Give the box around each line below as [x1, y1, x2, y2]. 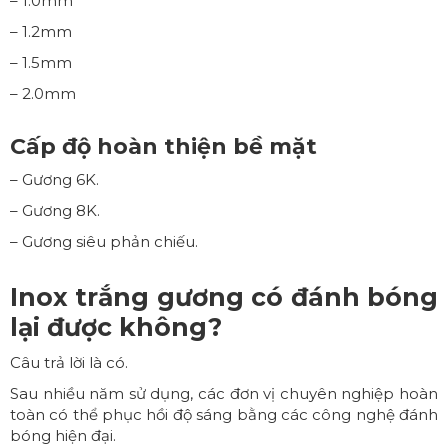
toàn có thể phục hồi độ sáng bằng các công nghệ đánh [10, 404, 438, 424]
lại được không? [10, 311, 222, 342]
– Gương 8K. [10, 200, 100, 220]
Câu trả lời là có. [10, 352, 128, 372]
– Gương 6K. [10, 169, 99, 189]
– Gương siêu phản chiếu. [10, 231, 198, 251]
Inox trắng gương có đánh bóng [10, 281, 438, 312]
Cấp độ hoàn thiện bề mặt [10, 132, 317, 160]
